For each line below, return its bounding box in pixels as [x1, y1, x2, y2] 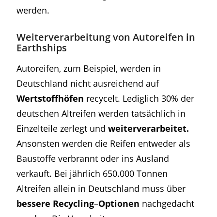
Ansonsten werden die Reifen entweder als [16, 137, 190, 150]
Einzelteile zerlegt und [16, 122, 108, 135]
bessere [16, 197, 50, 210]
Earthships [16, 41, 67, 54]
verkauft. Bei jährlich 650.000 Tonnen [16, 167, 168, 180]
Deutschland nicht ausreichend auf [16, 77, 159, 90]
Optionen [98, 197, 139, 210]
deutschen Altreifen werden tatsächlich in [16, 107, 186, 120]
